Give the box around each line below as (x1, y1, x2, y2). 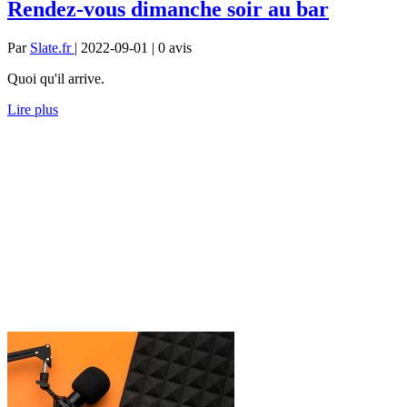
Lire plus (7, 101, 58, 117)
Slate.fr (30, 39, 74, 55)
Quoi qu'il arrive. (7, 70, 104, 86)
